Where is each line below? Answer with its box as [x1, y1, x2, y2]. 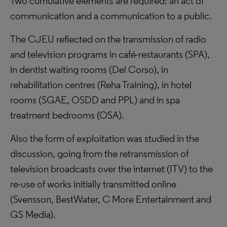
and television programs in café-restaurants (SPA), [10, 48, 210, 60]
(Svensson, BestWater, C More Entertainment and [10, 193, 211, 205]
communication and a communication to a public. [10, 10, 212, 22]
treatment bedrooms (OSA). [10, 109, 124, 121]
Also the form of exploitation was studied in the [10, 132, 199, 144]
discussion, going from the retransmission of [10, 147, 188, 160]
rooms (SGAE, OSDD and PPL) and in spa [10, 94, 180, 106]
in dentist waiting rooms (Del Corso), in [10, 63, 168, 75]
